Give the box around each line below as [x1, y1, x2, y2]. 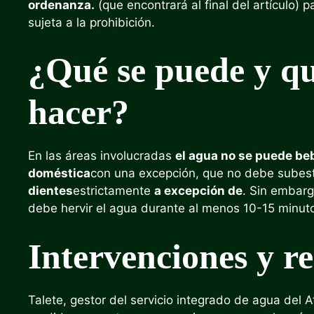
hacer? [28, 93, 129, 132]
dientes [28, 184, 73, 198]
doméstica [28, 166, 90, 180]
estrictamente [73, 184, 154, 198]
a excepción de [154, 184, 243, 198]
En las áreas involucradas [28, 149, 175, 163]
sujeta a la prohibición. [28, 15, 155, 29]
